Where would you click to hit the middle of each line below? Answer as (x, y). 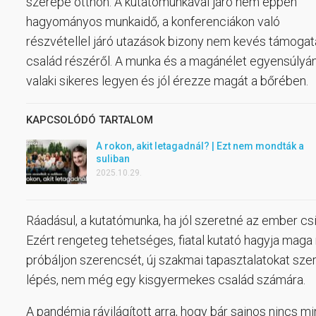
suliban (113, 158)
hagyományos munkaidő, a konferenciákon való (153, 21)
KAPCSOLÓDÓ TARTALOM (90, 120)
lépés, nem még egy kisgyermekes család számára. (166, 280)
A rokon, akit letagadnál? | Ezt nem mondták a (200, 146)
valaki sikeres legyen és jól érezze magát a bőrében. (167, 80)
